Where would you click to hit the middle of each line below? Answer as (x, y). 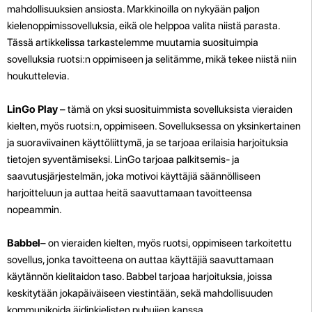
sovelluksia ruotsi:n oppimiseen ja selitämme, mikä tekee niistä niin (152, 59)
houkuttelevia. (38, 76)
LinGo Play (32, 109)
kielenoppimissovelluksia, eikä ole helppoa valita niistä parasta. (143, 25)
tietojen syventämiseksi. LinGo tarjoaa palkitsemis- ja (123, 159)
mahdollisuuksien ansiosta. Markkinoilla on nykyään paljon (133, 9)
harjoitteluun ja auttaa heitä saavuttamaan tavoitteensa (130, 193)
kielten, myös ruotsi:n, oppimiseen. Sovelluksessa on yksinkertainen (154, 126)
